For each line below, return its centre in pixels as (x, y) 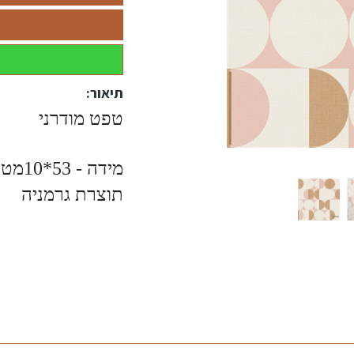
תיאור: (104, 93)
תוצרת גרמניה (70, 194)
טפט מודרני (78, 119)
